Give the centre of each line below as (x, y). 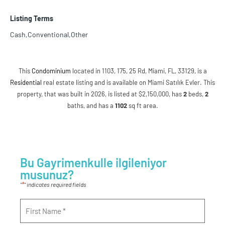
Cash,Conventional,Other (49, 35)
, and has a (99, 106)
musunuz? (47, 175)
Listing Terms (32, 19)
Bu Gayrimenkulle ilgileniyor (93, 163)
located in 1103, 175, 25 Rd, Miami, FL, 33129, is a (139, 71)
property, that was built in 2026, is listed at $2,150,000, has (100, 94)
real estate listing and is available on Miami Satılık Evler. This (128, 83)
